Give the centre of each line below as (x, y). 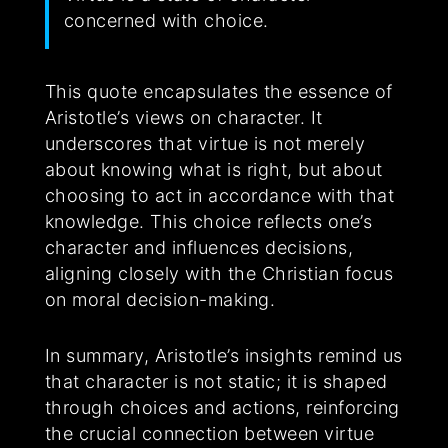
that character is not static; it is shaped (216, 382)
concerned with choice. (166, 21)
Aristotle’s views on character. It (183, 118)
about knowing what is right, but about (213, 170)
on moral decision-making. (160, 300)
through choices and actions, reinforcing (222, 408)
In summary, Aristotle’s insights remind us (223, 356)
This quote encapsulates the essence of (218, 92)
